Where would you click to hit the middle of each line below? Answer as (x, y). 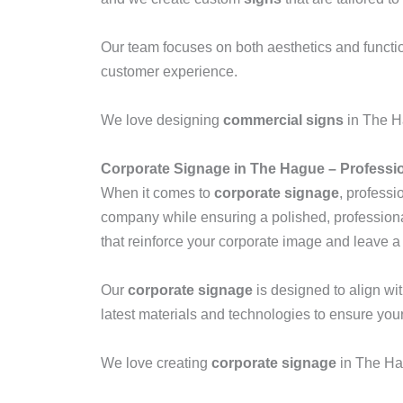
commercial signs (283, 120)
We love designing (162, 120)
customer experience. (169, 72)
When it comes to (157, 193)
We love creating (156, 363)
